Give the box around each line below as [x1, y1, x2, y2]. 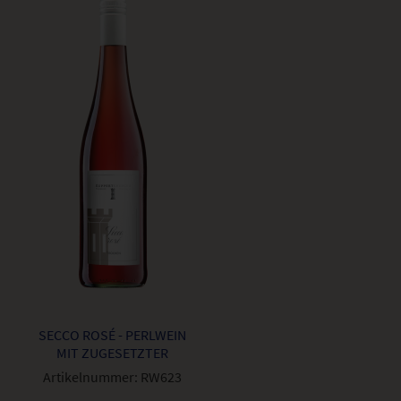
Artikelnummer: [42, 368, 138, 387]
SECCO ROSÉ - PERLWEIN [38, 326, 186, 345]
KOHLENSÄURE [66, 362, 158, 380]
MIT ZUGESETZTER [55, 344, 168, 363]
